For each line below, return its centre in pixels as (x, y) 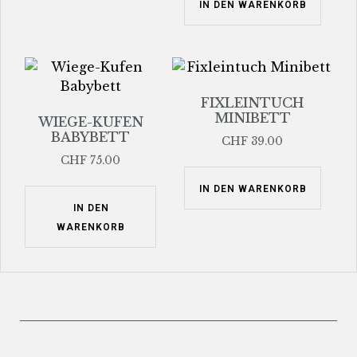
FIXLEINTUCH (252, 102)
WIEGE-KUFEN (90, 122)
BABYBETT (90, 137)
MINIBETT (252, 118)
